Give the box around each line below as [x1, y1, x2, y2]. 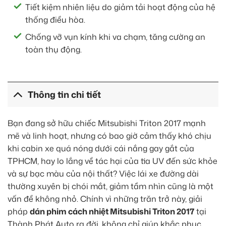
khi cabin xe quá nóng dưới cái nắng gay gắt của [8, 143, 194, 154]
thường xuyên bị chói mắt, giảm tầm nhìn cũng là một [8, 181, 213, 192]
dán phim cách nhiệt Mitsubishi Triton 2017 [30, 206, 194, 217]
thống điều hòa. [25, 14, 85, 25]
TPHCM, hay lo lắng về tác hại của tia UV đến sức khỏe [8, 155, 217, 167]
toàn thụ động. [25, 44, 82, 55]
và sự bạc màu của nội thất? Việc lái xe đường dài [8, 168, 199, 180]
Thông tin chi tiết [28, 88, 101, 101]
